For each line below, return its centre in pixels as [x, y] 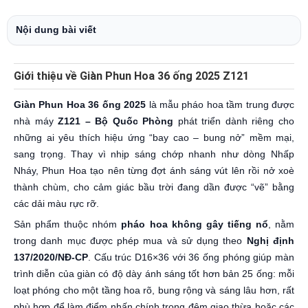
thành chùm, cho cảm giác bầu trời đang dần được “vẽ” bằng [154, 187]
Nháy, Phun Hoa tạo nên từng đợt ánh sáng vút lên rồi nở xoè [154, 170]
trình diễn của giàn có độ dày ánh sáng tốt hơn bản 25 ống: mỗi [154, 274]
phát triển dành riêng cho [234, 121]
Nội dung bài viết [56, 30]
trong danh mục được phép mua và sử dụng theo [130, 241]
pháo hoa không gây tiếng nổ [195, 224]
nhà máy [36, 121]
